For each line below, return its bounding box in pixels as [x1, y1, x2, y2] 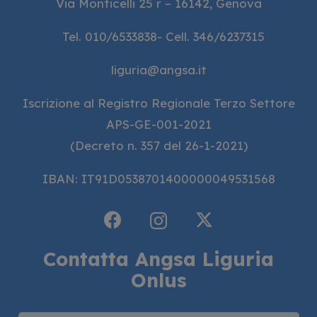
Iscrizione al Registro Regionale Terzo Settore [22, 96, 295, 111]
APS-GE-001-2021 [105, 117, 212, 132]
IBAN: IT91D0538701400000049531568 [42, 171, 275, 187]
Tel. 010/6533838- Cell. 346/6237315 [62, 29, 265, 45]
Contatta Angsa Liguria [43, 246, 274, 271]
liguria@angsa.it [110, 62, 207, 78]
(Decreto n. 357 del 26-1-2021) [69, 138, 248, 154]
